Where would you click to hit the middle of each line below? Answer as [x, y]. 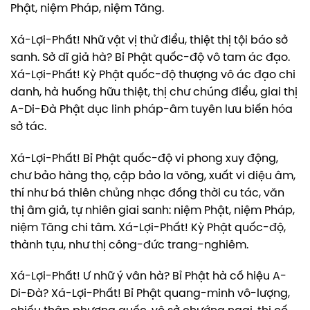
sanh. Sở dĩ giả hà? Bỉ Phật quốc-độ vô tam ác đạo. [150, 57]
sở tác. [28, 127]
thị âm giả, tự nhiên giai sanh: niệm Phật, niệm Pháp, [153, 210]
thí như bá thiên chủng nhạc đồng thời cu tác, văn [147, 193]
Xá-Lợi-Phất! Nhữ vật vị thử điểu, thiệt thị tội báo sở [149, 40]
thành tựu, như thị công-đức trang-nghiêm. [129, 245]
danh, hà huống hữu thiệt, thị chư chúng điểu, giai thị [154, 92]
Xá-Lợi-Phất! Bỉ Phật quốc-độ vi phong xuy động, [144, 158]
